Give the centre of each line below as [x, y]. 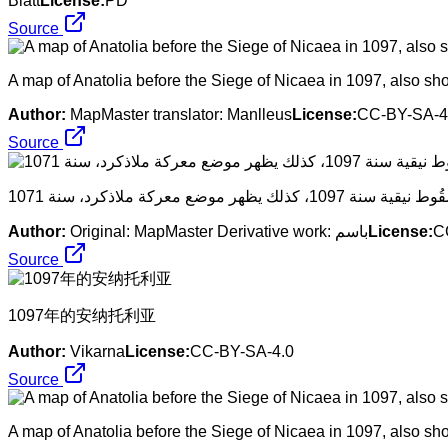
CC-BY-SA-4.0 [242, 351]
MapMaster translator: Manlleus [181, 114]
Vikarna [97, 351]
